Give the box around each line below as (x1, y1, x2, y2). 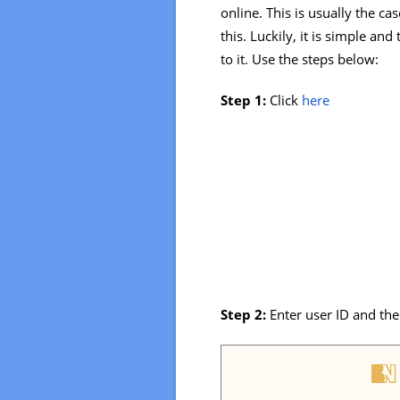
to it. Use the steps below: (221, 50, 379, 69)
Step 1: (221, 91, 266, 110)
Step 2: (221, 304, 266, 324)
